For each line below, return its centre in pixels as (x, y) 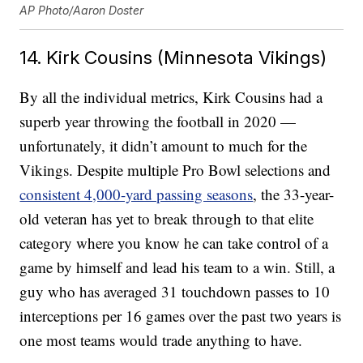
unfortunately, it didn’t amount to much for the (164, 146)
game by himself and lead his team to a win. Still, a (177, 267)
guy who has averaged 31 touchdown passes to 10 (175, 292)
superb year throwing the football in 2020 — (158, 122)
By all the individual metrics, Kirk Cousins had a (171, 97)
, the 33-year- (294, 194)
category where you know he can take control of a (174, 243)
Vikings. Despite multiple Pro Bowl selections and (175, 170)
